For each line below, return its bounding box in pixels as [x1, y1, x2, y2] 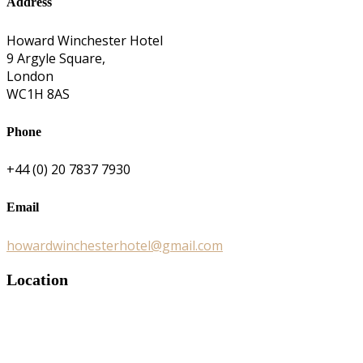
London [6, 66, 53, 85]
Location [6, 270, 68, 288]
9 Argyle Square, [6, 49, 105, 67]
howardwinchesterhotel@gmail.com [6, 236, 223, 254]
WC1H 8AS [6, 84, 70, 103]
